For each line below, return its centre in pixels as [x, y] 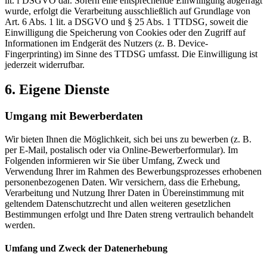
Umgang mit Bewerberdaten [74, 116]
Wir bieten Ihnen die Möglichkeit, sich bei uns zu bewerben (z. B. [128, 139]
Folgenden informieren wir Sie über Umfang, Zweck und [112, 161]
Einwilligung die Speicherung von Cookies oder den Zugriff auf [125, 32]
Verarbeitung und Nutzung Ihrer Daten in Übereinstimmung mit [124, 193]
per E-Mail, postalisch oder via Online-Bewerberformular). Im [121, 150]
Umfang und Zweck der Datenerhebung [86, 249]
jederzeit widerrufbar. [45, 64]
